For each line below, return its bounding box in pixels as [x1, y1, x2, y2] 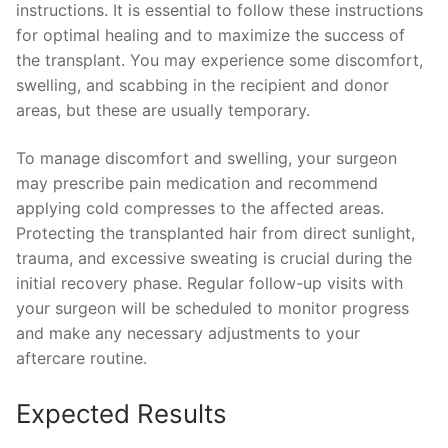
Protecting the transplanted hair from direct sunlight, [16, 222, 415, 243]
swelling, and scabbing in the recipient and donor [16, 75, 389, 96]
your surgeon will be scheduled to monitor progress [16, 297, 409, 318]
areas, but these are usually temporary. [16, 100, 310, 121]
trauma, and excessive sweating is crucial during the [16, 247, 412, 268]
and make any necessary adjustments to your [16, 322, 360, 343]
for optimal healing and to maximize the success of [16, 25, 405, 46]
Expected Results [16, 398, 227, 430]
